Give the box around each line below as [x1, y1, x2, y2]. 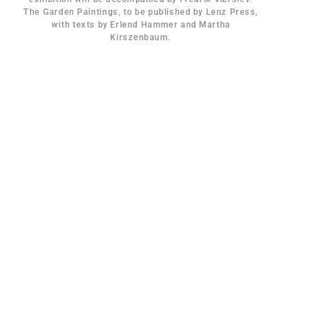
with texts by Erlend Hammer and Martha [51, 19, 231, 30]
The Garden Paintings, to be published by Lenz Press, [23, 7, 258, 18]
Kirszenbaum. [110, 32, 171, 42]
